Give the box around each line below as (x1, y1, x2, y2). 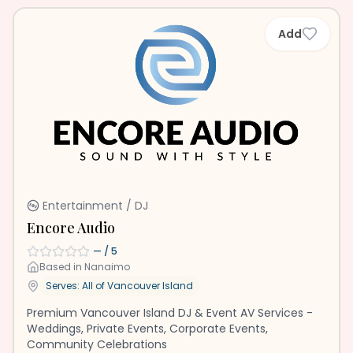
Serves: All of (46, 279, 107, 292)
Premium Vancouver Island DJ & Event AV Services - (27, 305, 313, 321)
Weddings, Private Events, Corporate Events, (27, 321, 268, 336)
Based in (39, 260, 84, 273)
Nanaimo (84, 260, 130, 273)
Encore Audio (27, 218, 115, 237)
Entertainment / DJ (43, 198, 148, 214)
